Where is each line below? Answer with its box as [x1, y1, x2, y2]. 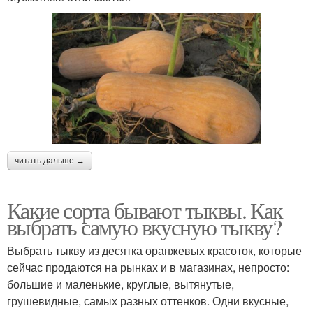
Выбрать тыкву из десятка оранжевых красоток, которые [7, 242, 302, 259]
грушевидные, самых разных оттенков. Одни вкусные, [7, 292, 289, 309]
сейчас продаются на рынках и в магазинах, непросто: [7, 259, 289, 275]
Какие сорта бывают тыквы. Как [7, 194, 283, 225]
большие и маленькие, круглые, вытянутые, [7, 275, 234, 292]
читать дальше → [15, 155, 85, 166]
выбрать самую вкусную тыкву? [7, 211, 282, 242]
